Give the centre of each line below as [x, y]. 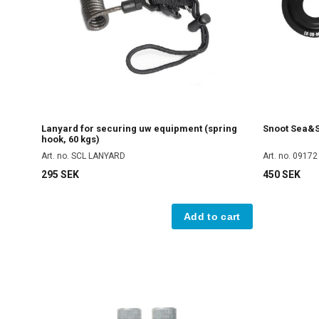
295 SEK [60, 174]
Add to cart [212, 216]
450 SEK [281, 174]
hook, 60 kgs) [70, 139]
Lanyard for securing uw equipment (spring [139, 128]
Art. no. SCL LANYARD [83, 156]
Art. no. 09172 [290, 156]
